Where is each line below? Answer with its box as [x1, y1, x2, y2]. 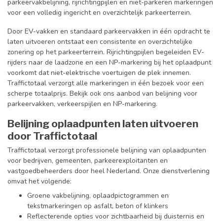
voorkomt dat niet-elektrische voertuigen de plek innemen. [7, 68, 191, 77]
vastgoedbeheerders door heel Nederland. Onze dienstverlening [7, 166, 210, 176]
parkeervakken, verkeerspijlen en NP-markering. [7, 99, 157, 109]
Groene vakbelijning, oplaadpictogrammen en [27, 191, 169, 201]
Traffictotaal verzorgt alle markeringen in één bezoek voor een [7, 78, 204, 88]
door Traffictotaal [7, 129, 97, 142]
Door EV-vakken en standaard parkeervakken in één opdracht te [7, 26, 210, 36]
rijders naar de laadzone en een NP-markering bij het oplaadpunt [7, 57, 211, 67]
